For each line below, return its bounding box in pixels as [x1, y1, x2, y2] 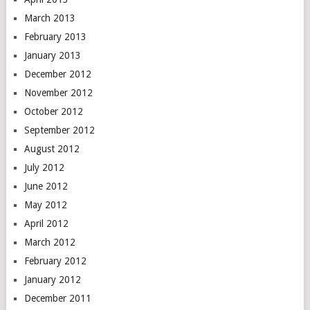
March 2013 [24, 12, 75, 24]
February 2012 [24, 255, 86, 266]
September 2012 [24, 125, 95, 136]
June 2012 [24, 181, 68, 192]
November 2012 [24, 87, 93, 98]
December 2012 [24, 69, 91, 80]
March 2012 [24, 237, 75, 248]
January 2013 [24, 50, 81, 61]
